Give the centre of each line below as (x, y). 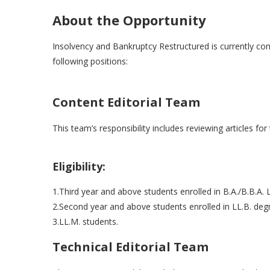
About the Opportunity (129, 20)
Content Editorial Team (126, 102)
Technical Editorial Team (130, 247)
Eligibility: (79, 167)
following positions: (90, 61)
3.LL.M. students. (85, 222)
